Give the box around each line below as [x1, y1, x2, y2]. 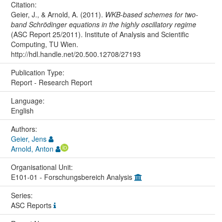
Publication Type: [10, 67, 66, 78]
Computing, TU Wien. [10, 39, 78, 50]
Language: [10, 96, 47, 106]
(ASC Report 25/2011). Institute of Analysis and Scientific [10, 29, 189, 40]
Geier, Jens [10, 134, 47, 144]
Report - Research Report [10, 77, 92, 88]
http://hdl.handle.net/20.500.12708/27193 [10, 49, 141, 59]
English [10, 106, 34, 116]
